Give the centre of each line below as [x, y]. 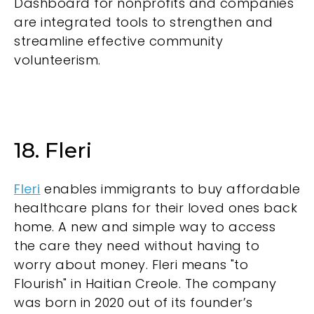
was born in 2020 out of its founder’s [134, 302]
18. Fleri [53, 151]
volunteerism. [57, 60]
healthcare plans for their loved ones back [156, 207]
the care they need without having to [137, 245]
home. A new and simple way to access [145, 226]
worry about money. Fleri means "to [131, 264]
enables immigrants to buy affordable [170, 189]
